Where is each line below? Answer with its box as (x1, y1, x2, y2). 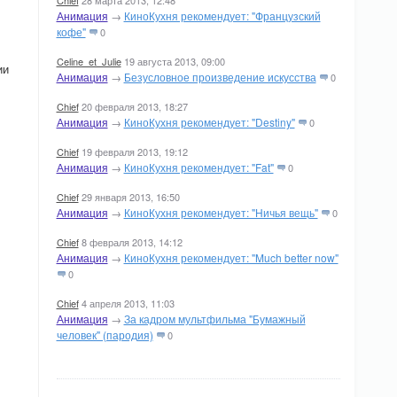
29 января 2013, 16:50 (81, 190, 180, 204)
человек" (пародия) (56, 327, 153, 342)
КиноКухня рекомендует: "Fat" (123, 160, 274, 175)
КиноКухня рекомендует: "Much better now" (123, 250, 339, 265)
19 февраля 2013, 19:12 (81, 144, 188, 159)
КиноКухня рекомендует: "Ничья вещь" (123, 205, 318, 220)
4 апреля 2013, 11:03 (81, 296, 175, 310)
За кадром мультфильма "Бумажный (123, 311, 306, 326)
